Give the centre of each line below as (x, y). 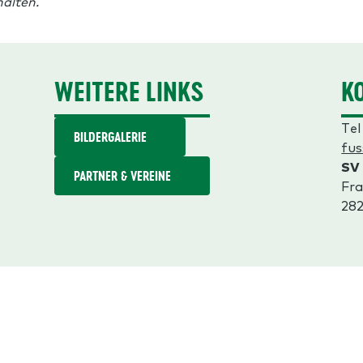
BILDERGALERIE (110, 137)
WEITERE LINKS (129, 92)
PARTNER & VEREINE (122, 176)
